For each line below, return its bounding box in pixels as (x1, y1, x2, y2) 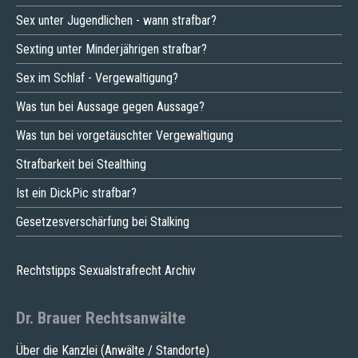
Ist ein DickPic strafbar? (16, 185, 137, 201)
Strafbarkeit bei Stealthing (16, 156, 146, 172)
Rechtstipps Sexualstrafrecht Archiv (16, 262, 196, 278)
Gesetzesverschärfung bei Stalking (16, 213, 189, 229)
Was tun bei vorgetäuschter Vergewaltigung (16, 127, 233, 143)
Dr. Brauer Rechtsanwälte (16, 308, 185, 328)
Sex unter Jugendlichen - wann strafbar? (16, 12, 217, 28)
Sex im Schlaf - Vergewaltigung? (16, 70, 178, 86)
